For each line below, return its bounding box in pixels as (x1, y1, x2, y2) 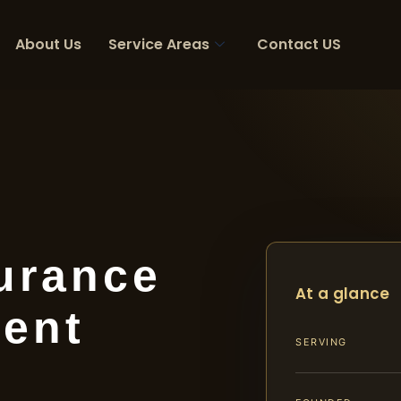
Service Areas (108, 34, 209, 55)
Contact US (257, 34, 341, 55)
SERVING (295, 336, 347, 349)
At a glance (295, 283, 390, 304)
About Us (15, 34, 81, 55)
